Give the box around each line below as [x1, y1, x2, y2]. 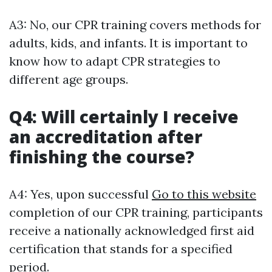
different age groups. [9, 71, 128, 87]
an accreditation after [9, 124, 202, 148]
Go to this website [152, 186, 256, 202]
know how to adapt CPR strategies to [9, 53, 220, 69]
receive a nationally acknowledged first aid [9, 222, 254, 238]
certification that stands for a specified [9, 240, 233, 256]
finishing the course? [9, 144, 194, 168]
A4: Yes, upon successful [9, 186, 152, 202]
